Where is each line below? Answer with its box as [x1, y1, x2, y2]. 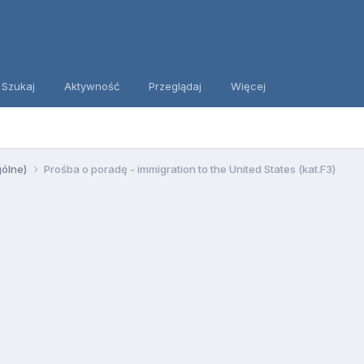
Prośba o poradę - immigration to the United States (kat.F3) [43, 162, 336, 175]
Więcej [230, 80, 266, 93]
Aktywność [63, 80, 119, 93]
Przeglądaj [148, 80, 201, 93]
